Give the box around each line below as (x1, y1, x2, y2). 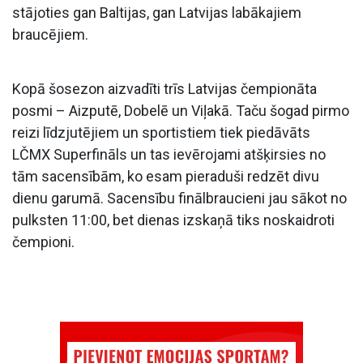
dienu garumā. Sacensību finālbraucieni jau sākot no (12, 189, 347, 207)
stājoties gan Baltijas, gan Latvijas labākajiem (12, 3, 301, 21)
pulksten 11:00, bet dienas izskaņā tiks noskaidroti (12, 211, 335, 228)
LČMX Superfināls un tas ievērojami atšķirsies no (12, 145, 326, 163)
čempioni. (12, 233, 75, 250)
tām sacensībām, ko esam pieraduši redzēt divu (12, 167, 319, 185)
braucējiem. (12, 25, 88, 43)
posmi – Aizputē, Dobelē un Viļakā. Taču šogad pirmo (12, 101, 349, 119)
